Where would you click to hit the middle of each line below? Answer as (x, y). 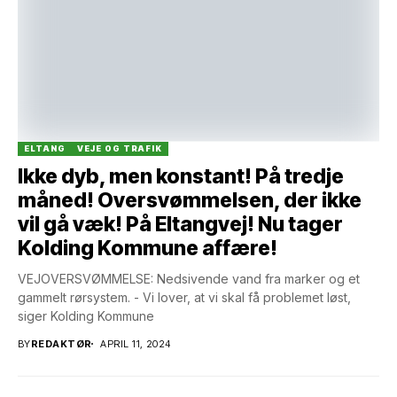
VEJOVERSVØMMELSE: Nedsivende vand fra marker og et (189, 278)
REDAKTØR (61, 343)
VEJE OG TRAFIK (120, 148)
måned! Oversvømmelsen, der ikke (190, 200)
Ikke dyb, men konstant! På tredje (181, 176)
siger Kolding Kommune (86, 315)
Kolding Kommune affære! (148, 248)
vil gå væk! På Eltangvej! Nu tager (180, 224)
